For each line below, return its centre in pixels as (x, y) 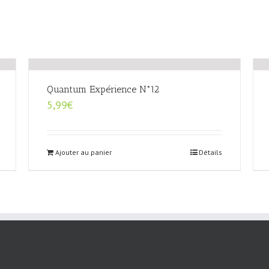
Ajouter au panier (84, 153)
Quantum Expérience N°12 (103, 89)
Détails (210, 153)
